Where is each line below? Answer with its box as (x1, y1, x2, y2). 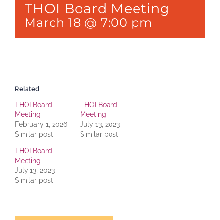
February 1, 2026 (15, 120, 67, 128)
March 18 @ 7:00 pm (25, 14, 152, 29)
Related (15, 85, 39, 93)
